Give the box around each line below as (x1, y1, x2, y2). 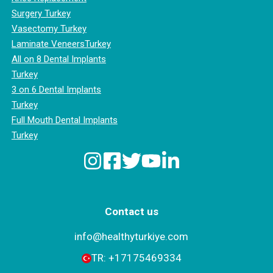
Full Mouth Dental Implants (11, 114, 118, 126)
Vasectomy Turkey (11, 23, 87, 34)
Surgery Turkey (11, 7, 71, 19)
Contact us (104, 205, 158, 218)
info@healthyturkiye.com (74, 230, 189, 243)
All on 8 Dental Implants (11, 53, 106, 65)
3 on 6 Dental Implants (11, 83, 101, 95)
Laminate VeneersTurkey (11, 38, 111, 49)
